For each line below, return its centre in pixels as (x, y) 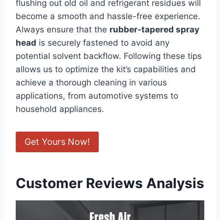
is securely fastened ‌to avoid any (103, 42)
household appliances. (60, 109)
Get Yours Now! (57, 141)
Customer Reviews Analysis (110, 183)
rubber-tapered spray (154, 29)
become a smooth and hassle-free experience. (108, 16)
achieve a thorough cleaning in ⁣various (91, 82)
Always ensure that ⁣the (63, 29)
